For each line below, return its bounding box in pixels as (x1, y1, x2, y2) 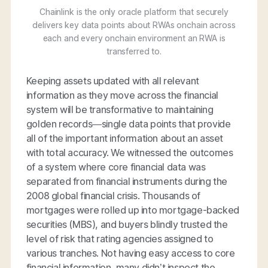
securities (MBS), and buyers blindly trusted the (26, 218, 228, 231)
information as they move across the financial (26, 89, 218, 102)
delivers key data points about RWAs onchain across (32, 20, 236, 31)
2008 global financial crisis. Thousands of (26, 190, 201, 202)
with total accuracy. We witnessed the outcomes (26, 147, 233, 159)
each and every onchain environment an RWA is (42, 33, 226, 44)
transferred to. (106, 46, 162, 57)
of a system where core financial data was (26, 161, 206, 173)
